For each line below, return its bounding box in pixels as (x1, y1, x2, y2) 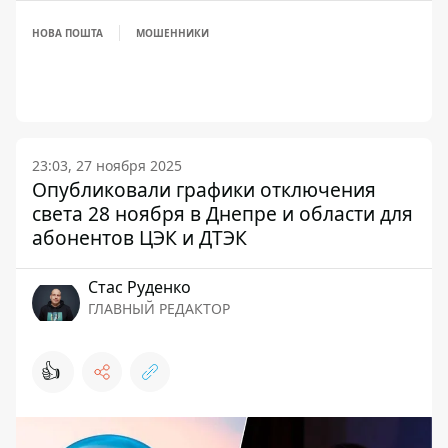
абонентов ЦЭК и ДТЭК (32, 224, 247, 252)
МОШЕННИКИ (136, 26, 209, 41)
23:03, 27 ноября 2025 (32, 156, 182, 176)
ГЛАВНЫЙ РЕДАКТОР (88, 299, 230, 319)
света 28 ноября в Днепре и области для (32, 200, 413, 228)
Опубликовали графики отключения (32, 176, 376, 204)
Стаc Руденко (88, 276, 191, 299)
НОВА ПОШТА (32, 26, 103, 41)
